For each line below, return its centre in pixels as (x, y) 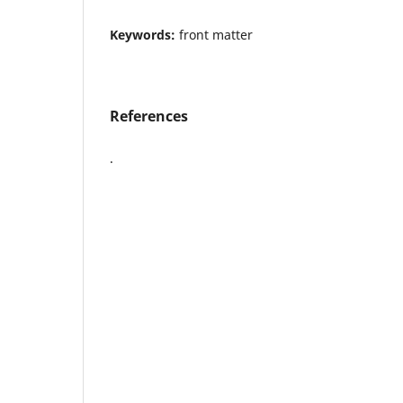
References (149, 116)
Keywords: (144, 34)
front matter (216, 34)
